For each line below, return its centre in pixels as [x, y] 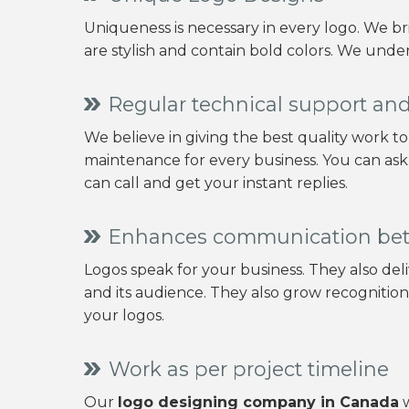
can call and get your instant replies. [216, 183]
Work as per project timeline [249, 369]
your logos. [124, 315]
